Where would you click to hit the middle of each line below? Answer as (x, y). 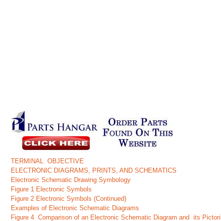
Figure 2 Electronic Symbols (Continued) (69, 199)
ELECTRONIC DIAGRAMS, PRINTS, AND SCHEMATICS (96, 170)
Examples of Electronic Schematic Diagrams (75, 208)
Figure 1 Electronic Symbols (52, 189)
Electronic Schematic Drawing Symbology (71, 180)
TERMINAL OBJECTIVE (48, 161)
